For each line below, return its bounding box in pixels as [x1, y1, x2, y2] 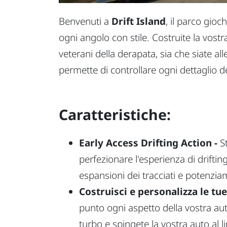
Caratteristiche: [59, 104, 171, 124]
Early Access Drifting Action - [79, 136, 217, 149]
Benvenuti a [59, 15, 111, 28]
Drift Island [111, 15, 166, 28]
